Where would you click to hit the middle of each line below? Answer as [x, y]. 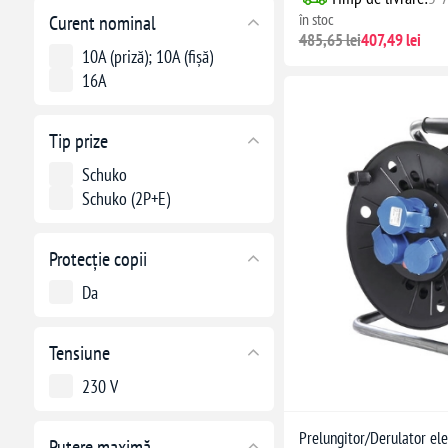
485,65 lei [329, 39]
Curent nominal [102, 22]
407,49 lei [390, 39]
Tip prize [78, 140]
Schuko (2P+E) [125, 198]
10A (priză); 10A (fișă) [147, 56]
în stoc [316, 18]
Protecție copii [97, 258]
